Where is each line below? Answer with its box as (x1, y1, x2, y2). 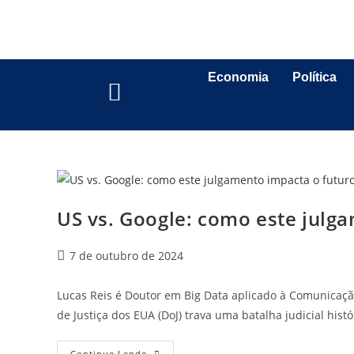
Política (292, 70, 337, 84)
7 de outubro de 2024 (70, 248, 183, 263)
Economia (208, 70, 269, 84)
